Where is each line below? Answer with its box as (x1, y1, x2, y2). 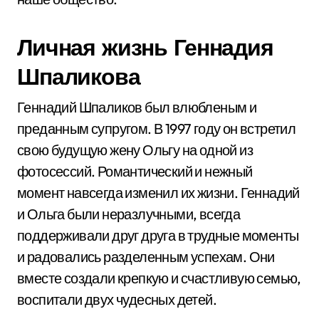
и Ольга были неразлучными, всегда (17, 205, 241, 223)
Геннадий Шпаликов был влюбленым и (17, 98, 257, 116)
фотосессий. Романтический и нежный (17, 162, 253, 180)
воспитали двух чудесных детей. (17, 291, 216, 308)
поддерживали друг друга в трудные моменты (17, 226, 299, 244)
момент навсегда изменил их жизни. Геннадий (17, 184, 300, 202)
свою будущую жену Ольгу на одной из (17, 141, 253, 159)
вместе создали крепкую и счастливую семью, (17, 269, 301, 287)
